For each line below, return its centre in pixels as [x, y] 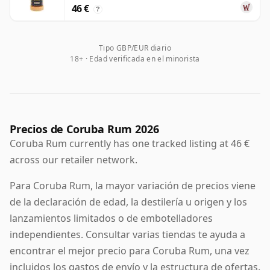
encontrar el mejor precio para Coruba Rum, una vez [130, 251]
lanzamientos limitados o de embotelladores [111, 218]
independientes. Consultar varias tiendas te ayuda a [127, 235]
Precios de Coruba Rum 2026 [84, 129]
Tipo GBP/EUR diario [135, 48]
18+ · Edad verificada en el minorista [135, 59]
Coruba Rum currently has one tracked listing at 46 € [130, 144]
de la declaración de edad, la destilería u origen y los [128, 202]
